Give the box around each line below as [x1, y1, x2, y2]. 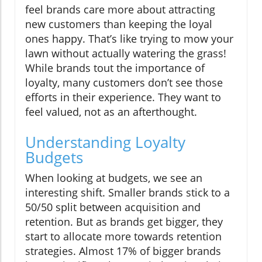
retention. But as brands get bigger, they [25, 215, 223, 229]
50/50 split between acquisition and [25, 200, 201, 215]
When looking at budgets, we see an [25, 171, 202, 185]
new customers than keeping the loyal [25, 17, 212, 32]
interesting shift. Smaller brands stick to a [25, 185, 230, 200]
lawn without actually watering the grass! [25, 46, 226, 61]
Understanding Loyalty [25, 132, 185, 153]
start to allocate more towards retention [25, 229, 222, 244]
